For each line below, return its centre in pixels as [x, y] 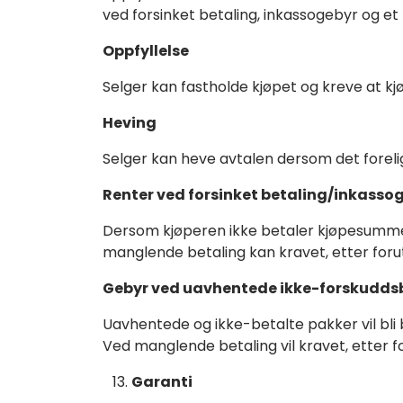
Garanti [162, 381]
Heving [130, 122]
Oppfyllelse [146, 50]
